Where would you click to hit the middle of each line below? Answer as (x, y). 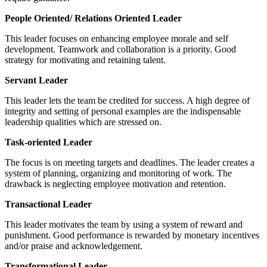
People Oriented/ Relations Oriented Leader (93, 18)
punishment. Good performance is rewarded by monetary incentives (132, 235)
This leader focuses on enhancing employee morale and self (117, 38)
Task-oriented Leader (49, 142)
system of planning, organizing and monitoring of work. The (118, 173)
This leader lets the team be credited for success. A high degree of (127, 100)
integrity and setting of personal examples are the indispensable (123, 111)
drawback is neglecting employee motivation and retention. (115, 184)
